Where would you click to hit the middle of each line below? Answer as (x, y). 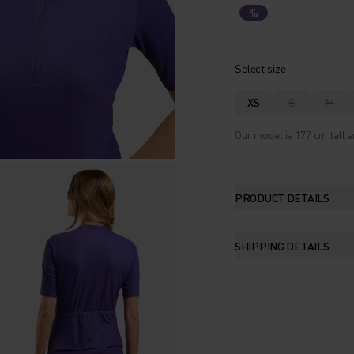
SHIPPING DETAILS (282, 245)
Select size (260, 68)
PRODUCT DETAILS (282, 197)
